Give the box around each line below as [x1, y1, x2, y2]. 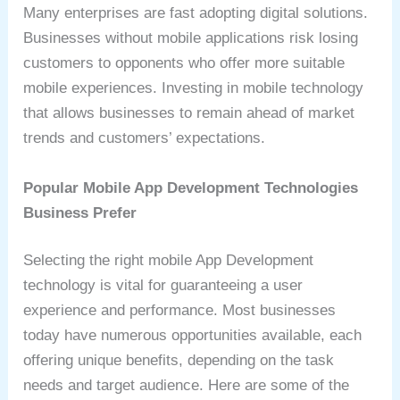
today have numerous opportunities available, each [23, 327, 362, 345]
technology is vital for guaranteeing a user [23, 277, 304, 295]
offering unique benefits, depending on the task [23, 352, 335, 370]
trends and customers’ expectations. [23, 129, 271, 147]
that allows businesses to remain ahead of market [23, 104, 355, 122]
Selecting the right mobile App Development [23, 252, 314, 270]
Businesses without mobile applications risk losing [23, 29, 359, 47]
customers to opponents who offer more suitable [23, 54, 346, 72]
